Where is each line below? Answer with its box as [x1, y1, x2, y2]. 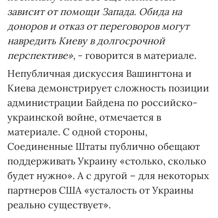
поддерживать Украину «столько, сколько [7, 155, 206, 167]
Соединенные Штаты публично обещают [7, 140, 200, 153]
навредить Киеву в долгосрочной [7, 35, 165, 47]
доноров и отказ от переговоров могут [7, 20, 189, 33]
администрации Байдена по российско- [7, 96, 198, 109]
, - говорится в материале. [73, 49, 197, 62]
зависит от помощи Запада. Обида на [7, 5, 182, 18]
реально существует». [7, 199, 111, 211]
